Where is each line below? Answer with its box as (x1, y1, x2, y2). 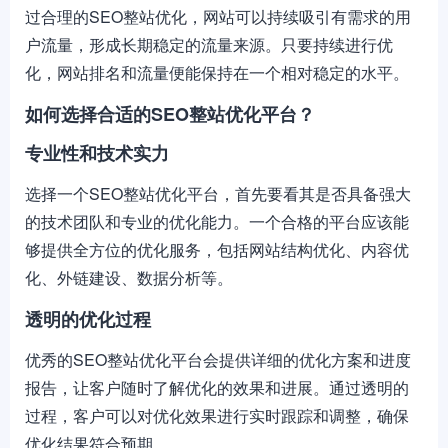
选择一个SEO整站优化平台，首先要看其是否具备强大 (25, 182, 411, 205)
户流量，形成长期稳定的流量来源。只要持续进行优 (25, 33, 393, 56)
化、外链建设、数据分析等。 (25, 266, 233, 289)
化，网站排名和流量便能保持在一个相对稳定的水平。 (25, 61, 409, 84)
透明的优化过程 (25, 306, 151, 332)
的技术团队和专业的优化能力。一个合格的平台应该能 (25, 210, 409, 233)
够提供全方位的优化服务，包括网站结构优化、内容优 (25, 238, 409, 261)
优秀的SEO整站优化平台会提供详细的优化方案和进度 (25, 348, 411, 371)
